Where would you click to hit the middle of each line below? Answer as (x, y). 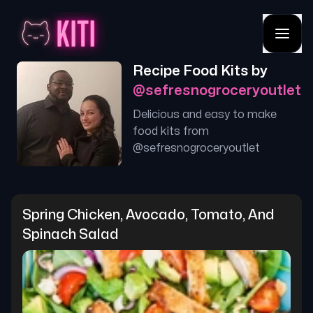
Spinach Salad (71, 234)
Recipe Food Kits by (200, 71)
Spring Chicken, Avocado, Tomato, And (148, 215)
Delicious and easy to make (205, 115)
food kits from (171, 131)
